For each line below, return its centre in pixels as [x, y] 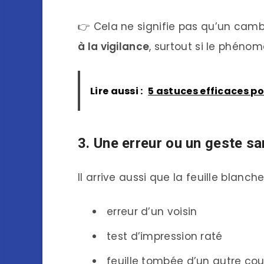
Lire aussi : [117, 91]
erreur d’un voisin [152, 211]
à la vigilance [114, 46]
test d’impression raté [165, 236]
